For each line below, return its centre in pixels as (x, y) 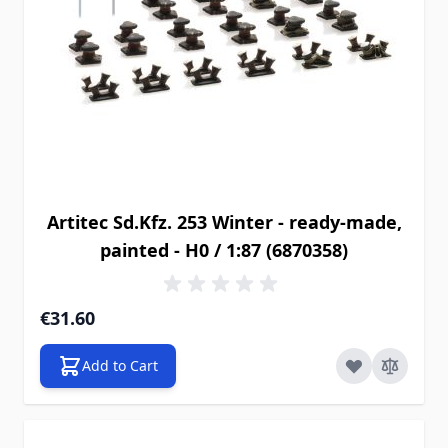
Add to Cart (120, 365)
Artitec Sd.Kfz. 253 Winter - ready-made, (224, 222)
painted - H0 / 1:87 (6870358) (224, 250)
